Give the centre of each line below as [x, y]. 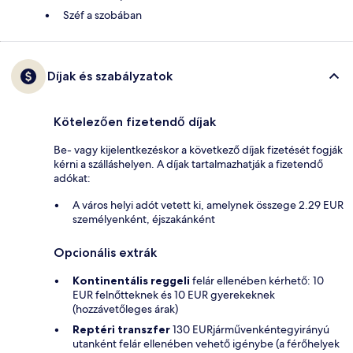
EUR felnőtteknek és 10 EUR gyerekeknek [174, 295]
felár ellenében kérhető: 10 [257, 281]
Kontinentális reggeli [131, 281]
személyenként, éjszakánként [144, 219]
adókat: [72, 178]
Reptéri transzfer [121, 330]
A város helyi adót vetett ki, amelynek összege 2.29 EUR [208, 205]
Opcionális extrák [105, 253]
